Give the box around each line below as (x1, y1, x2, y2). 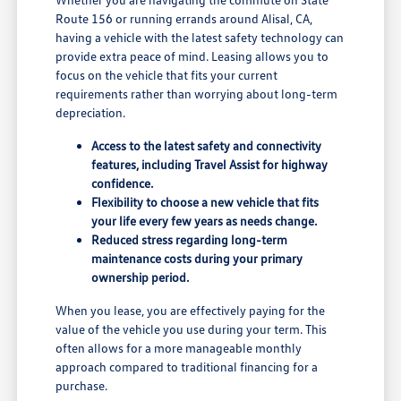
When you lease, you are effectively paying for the (55, 302, 326, 318)
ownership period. (91, 269, 190, 285)
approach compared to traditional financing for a (55, 358, 319, 374)
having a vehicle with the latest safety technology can (55, 29, 345, 45)
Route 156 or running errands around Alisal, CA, (55, 10, 313, 26)
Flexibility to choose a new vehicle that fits (91, 193, 320, 209)
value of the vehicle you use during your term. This (55, 320, 328, 337)
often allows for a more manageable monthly (55, 339, 303, 355)
